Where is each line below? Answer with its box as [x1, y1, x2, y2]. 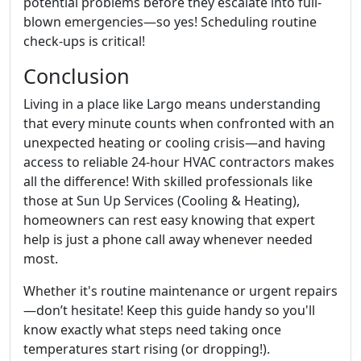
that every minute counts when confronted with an [23, 114, 334, 132]
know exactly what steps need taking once [23, 321, 281, 338]
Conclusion [23, 62, 130, 89]
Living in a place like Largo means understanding [23, 95, 321, 113]
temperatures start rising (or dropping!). [23, 340, 270, 358]
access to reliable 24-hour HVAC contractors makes [23, 153, 334, 171]
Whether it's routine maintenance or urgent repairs [23, 282, 338, 300]
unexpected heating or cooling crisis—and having [23, 134, 326, 151]
